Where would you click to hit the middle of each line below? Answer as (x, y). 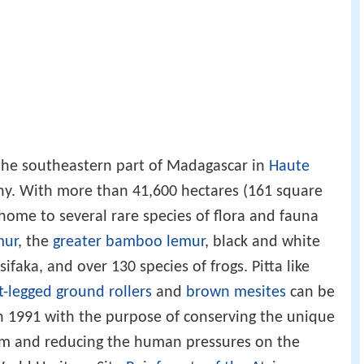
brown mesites (236, 292)
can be (310, 292)
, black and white (262, 242)
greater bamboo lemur (129, 242)
